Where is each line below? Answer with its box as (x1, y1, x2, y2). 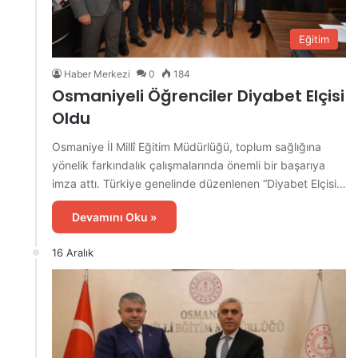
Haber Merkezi (64, 68, 130, 81)
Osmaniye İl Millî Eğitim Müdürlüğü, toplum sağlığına (52, 140, 321, 154)
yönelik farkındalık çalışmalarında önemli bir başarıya (52, 158, 325, 173)
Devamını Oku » (72, 210, 157, 225)
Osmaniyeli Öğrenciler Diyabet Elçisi (52, 85, 344, 108)
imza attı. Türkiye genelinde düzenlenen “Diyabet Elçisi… (52, 177, 346, 191)
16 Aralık (52, 246, 93, 260)
